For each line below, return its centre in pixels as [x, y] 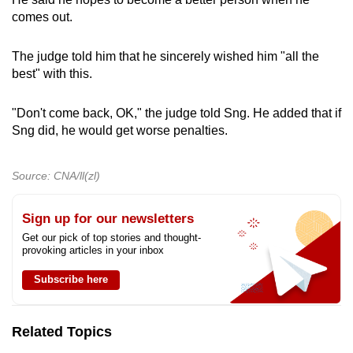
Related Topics [62, 331]
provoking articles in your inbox [93, 250]
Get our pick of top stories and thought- [111, 237]
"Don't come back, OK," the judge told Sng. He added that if [176, 113]
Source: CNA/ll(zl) [56, 175]
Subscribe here [71, 279]
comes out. [42, 17]
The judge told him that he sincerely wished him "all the [165, 56]
